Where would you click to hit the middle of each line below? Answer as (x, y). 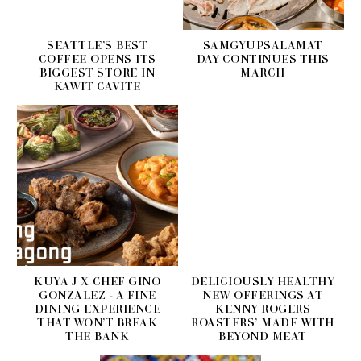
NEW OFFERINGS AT (263, 295)
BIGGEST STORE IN (98, 73)
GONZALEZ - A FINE (98, 295)
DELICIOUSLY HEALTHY (263, 281)
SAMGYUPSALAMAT (263, 45)
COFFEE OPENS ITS (97, 59)
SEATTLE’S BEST (98, 45)
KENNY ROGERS (263, 309)
